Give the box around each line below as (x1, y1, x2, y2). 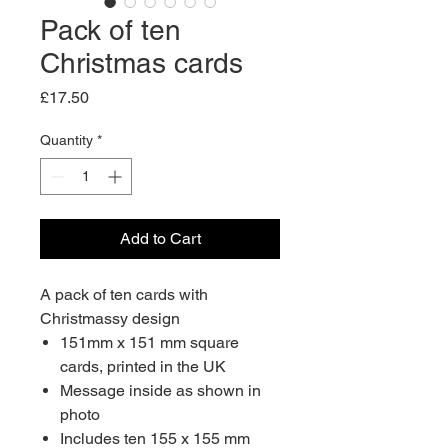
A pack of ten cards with (40, 285, 208, 304)
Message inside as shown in (60, 381, 261, 400)
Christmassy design (40, 309, 180, 328)
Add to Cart (119, 229, 201, 248)
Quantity (40, 132, 93, 148)
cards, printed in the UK (60, 357, 226, 376)
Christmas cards (40, 47, 243, 79)
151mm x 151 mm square (60, 333, 239, 352)
